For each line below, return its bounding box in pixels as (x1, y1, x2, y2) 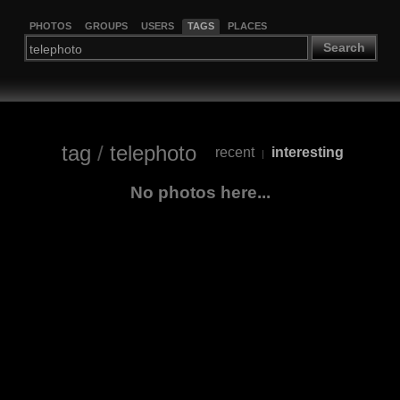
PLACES (227, 20, 267, 31)
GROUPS (84, 20, 128, 31)
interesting (271, 145, 344, 161)
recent (214, 145, 254, 161)
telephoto (109, 140, 196, 165)
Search (322, 40, 365, 55)
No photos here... (129, 182, 271, 202)
